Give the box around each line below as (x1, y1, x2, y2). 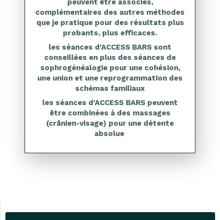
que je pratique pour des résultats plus (36, 18, 184, 27)
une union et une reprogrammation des (37, 74, 183, 82)
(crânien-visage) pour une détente (46, 119, 174, 128)
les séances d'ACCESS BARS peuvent (42, 98, 178, 107)
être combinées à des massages (50, 109, 170, 117)
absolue (94, 129, 126, 138)
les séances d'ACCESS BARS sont (49, 43, 171, 52)
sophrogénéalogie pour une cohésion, (40, 63, 180, 72)
